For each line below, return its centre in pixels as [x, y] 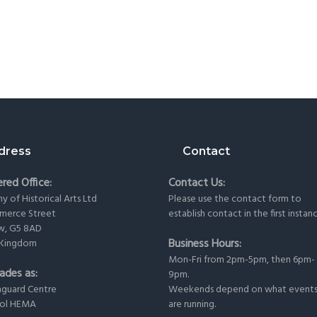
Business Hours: [205, 244]
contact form [260, 200]
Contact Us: [197, 184]
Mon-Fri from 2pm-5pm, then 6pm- [242, 260]
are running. [192, 304]
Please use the [200, 200]
